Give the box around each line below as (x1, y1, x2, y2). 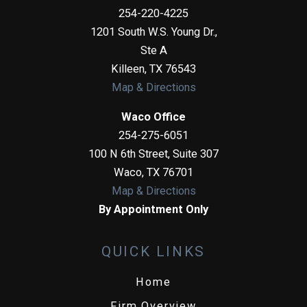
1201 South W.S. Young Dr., (90, 25, 217, 38)
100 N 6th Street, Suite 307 (88, 147, 219, 161)
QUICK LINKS (101, 243, 206, 260)
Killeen (111, 62, 145, 75)
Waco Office (121, 110, 186, 124)
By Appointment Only (99, 203, 208, 217)
